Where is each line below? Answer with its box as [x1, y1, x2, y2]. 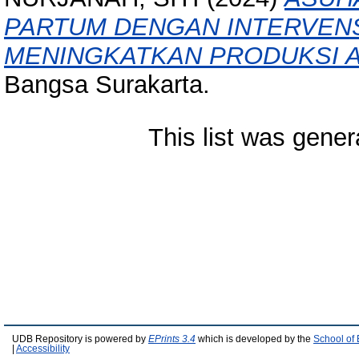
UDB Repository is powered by [12, 334, 148, 344]
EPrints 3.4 [148, 334, 196, 344]
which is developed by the [196, 334, 313, 344]
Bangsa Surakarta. [4, 70, 210, 99]
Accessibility [16, 344, 70, 353]
